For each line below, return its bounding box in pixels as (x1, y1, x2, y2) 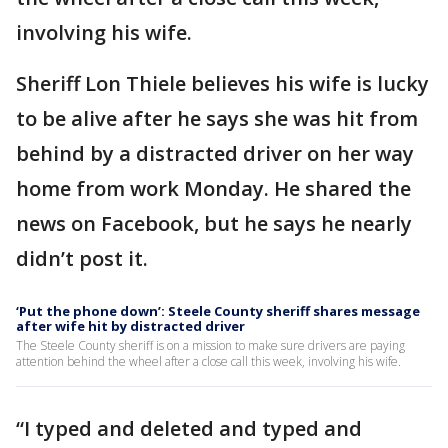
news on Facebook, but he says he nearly (16, 210, 412, 238)
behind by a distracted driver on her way (16, 140, 414, 168)
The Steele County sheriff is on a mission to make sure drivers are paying (16, 337, 405, 355)
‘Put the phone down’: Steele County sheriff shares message (16, 302, 420, 321)
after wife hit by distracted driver (16, 317, 245, 336)
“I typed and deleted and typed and (16, 415, 362, 443)
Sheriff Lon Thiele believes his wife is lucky (16, 70, 429, 98)
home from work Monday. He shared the (16, 175, 411, 203)
